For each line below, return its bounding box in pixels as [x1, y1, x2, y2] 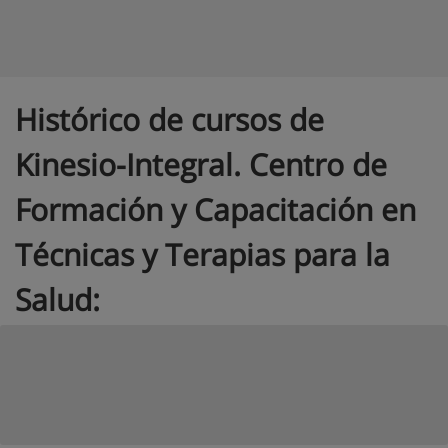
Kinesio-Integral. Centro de [15, 143, 387, 185]
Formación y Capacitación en [15, 188, 416, 230]
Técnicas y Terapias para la [15, 233, 390, 275]
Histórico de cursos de [15, 98, 324, 140]
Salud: [15, 278, 100, 320]
